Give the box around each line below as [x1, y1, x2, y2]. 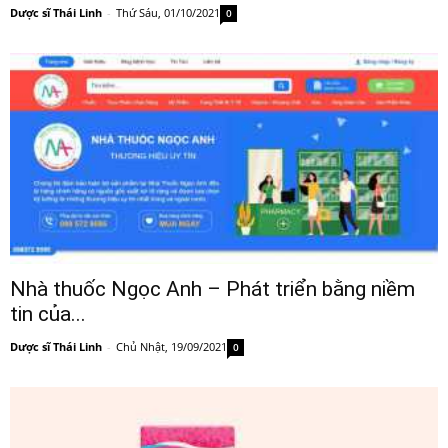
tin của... [10, 302, 86, 327]
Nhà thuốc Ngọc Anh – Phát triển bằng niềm [10, 277, 415, 302]
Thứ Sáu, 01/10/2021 [116, 4, 220, 20]
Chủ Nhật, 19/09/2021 [116, 339, 227, 355]
